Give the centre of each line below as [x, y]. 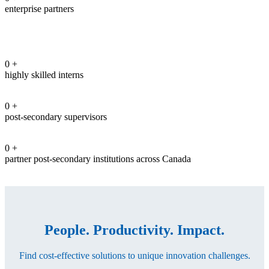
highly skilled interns [44, 74]
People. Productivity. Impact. [134, 230]
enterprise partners [39, 8]
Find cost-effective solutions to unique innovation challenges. [134, 255]
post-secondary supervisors [56, 116]
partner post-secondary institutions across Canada [98, 159]
